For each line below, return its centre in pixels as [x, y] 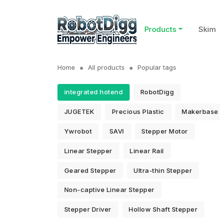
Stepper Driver [88, 209]
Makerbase [200, 112]
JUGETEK [79, 112]
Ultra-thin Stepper [163, 170]
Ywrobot [78, 131]
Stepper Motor [165, 131]
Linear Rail [147, 151]
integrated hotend [94, 92]
